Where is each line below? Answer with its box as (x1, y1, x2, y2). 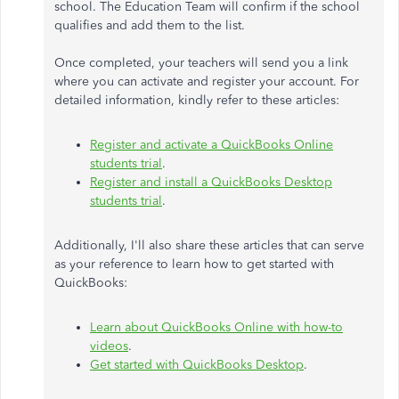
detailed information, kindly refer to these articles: (54, 92, 339, 108)
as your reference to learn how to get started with (54, 256, 334, 272)
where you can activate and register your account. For (54, 73, 359, 89)
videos (90, 338, 128, 354)
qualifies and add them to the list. (54, 17, 245, 33)
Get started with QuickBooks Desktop (90, 356, 304, 372)
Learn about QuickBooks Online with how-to (90, 319, 343, 335)
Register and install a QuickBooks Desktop (90, 174, 332, 190)
